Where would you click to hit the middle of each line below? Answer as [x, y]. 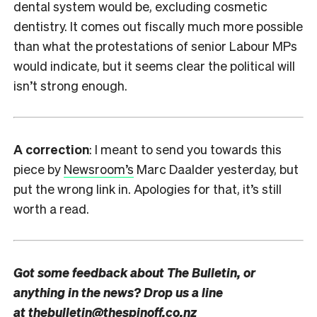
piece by [39, 168]
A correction [51, 149]
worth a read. [51, 208]
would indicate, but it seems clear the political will [154, 65]
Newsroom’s [99, 168]
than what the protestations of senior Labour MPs [155, 45]
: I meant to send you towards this [185, 149]
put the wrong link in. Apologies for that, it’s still [148, 188]
